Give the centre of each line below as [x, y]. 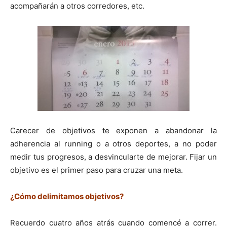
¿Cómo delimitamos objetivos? [67, 196]
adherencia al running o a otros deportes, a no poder [113, 143]
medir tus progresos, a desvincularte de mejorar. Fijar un [113, 157]
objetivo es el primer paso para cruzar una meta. [97, 170]
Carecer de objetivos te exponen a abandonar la [113, 130]
